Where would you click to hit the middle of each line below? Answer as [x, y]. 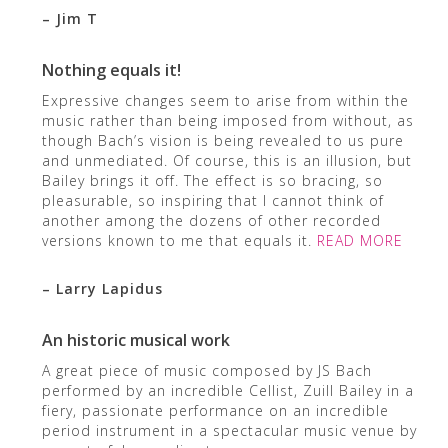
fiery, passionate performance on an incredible [215, 410]
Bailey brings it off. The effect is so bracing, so [212, 180]
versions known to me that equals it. [179, 240]
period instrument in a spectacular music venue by [229, 430]
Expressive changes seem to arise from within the [225, 100]
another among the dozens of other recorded [211, 220]
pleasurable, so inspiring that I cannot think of [212, 200]
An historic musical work [135, 339]
